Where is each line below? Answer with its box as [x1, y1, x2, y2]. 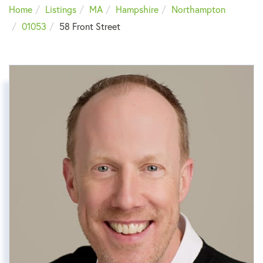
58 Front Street [59, 21, 120, 33]
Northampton [171, 4, 225, 16]
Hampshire [116, 4, 159, 16]
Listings [45, 4, 76, 16]
